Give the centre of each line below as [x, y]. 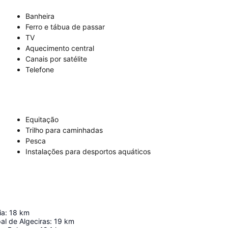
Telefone [40, 69]
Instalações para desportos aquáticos [88, 151]
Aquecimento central [60, 48]
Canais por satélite [56, 59]
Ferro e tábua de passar [65, 27]
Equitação [42, 119]
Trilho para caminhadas [64, 130]
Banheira [40, 16]
